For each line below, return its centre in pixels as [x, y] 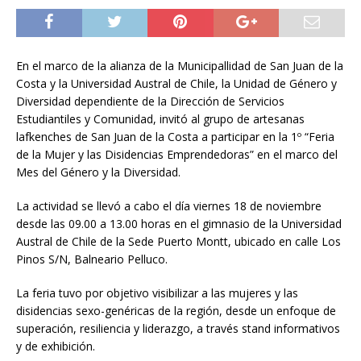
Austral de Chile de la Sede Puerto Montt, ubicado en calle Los [178, 241]
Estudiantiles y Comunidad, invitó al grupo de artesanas [160, 118]
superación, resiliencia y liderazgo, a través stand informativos [178, 328]
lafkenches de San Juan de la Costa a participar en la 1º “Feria [175, 136]
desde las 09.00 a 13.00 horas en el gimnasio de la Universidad [179, 223]
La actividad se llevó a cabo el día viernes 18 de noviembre [169, 205]
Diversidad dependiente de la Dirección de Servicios [150, 101]
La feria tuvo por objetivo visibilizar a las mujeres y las [157, 293]
